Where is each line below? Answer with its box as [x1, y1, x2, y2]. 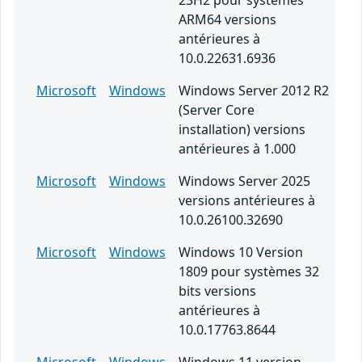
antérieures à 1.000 [179, 140, 296, 158]
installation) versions [179, 120, 305, 139]
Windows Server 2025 [179, 172, 310, 191]
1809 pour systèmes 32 [179, 263, 319, 281]
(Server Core [179, 101, 255, 120]
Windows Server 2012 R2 [179, 82, 329, 100]
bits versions [179, 282, 256, 301]
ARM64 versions [179, 11, 276, 29]
